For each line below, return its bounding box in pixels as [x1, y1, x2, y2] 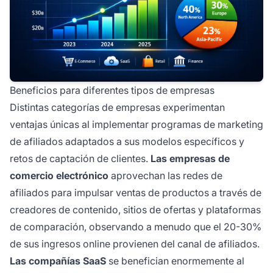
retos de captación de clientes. [10, 152, 151, 165]
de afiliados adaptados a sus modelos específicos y [10, 135, 244, 147]
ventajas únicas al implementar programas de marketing [10, 118, 263, 130]
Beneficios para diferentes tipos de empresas [10, 83, 214, 96]
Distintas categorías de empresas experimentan [10, 101, 225, 113]
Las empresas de [151, 152, 230, 165]
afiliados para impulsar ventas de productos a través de [10, 186, 261, 199]
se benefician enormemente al [106, 254, 244, 267]
